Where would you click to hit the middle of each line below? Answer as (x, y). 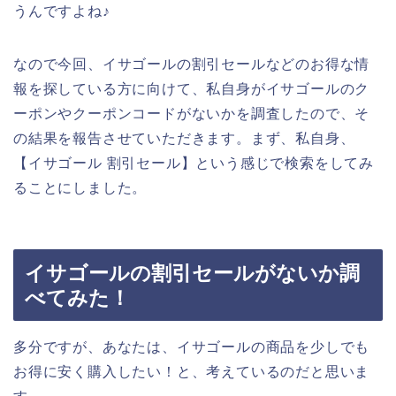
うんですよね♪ (62, 11)
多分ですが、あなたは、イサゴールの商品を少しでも (192, 346)
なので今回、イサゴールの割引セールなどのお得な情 (192, 65)
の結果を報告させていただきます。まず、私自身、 (184, 139)
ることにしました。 (80, 188)
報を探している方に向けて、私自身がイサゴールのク (192, 89)
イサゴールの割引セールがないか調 (192, 273)
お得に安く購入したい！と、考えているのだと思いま (192, 371)
